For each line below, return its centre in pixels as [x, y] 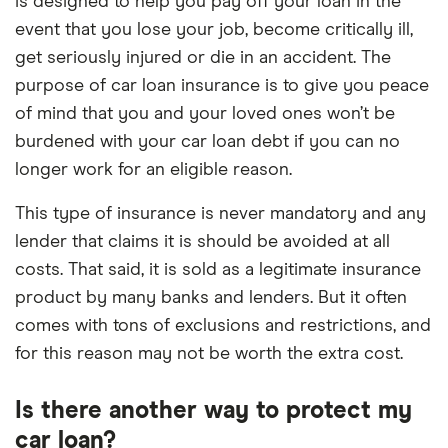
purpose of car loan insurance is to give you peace [222, 86]
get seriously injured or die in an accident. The [203, 58]
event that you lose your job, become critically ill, [214, 30]
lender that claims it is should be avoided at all [202, 242]
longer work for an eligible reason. [153, 170]
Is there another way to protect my [213, 411]
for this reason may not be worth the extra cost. [209, 354]
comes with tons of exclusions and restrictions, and [223, 326]
